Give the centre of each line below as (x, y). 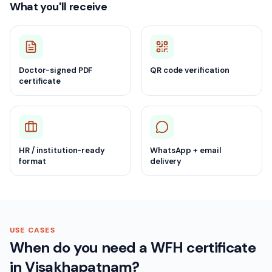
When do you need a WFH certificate (133, 247)
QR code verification (190, 70)
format (32, 161)
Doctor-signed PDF (56, 70)
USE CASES (32, 230)
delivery (166, 161)
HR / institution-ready (62, 150)
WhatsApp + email (185, 150)
